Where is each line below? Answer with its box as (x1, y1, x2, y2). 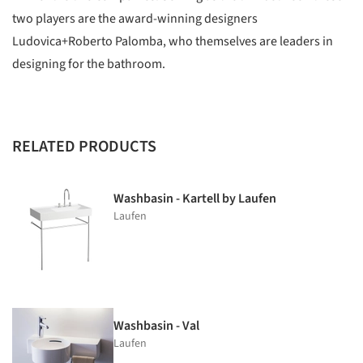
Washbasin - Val (113, 317, 199, 335)
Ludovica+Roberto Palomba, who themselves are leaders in (12, 32, 333, 51)
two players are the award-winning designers (12, 10, 258, 28)
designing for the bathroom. (12, 55, 165, 74)
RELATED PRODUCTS (12, 135, 156, 159)
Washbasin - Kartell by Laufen (113, 190, 276, 208)
